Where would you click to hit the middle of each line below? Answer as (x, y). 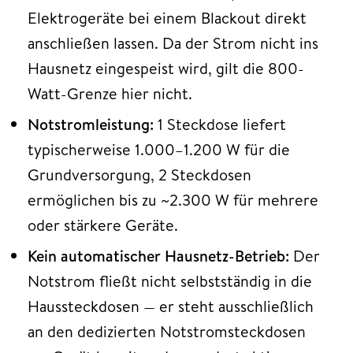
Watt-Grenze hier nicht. (110, 93)
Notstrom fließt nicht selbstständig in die (170, 281)
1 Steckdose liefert (220, 124)
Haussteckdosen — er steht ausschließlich (171, 306)
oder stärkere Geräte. (103, 225)
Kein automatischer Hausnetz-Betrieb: (158, 255)
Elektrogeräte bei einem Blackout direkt (167, 17)
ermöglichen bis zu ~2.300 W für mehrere (173, 199)
